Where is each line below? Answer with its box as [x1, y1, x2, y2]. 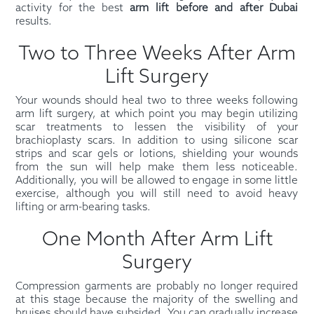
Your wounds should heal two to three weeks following [15, 95, 299, 108]
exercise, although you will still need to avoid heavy [15, 188, 299, 201]
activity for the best [15, 2, 130, 15]
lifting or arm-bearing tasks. [15, 201, 151, 214]
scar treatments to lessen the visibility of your [15, 121, 299, 135]
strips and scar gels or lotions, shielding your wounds [15, 148, 299, 161]
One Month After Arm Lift [41, 228, 273, 252]
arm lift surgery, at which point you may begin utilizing [15, 108, 299, 121]
